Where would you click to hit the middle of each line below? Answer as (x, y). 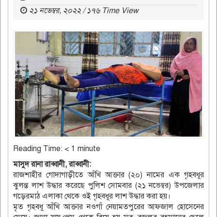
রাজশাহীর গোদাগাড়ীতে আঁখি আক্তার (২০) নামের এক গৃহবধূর (108, 175)
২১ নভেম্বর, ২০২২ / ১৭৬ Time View (84, 11)
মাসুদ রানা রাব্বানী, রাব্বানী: (52, 164)
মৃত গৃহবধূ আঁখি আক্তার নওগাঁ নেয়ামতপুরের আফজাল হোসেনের (108, 207)
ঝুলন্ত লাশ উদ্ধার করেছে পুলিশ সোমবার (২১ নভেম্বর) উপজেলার (108, 185)
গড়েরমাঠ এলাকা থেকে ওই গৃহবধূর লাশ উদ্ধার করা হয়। (92, 196)
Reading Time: (39, 148)
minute (89, 148)
